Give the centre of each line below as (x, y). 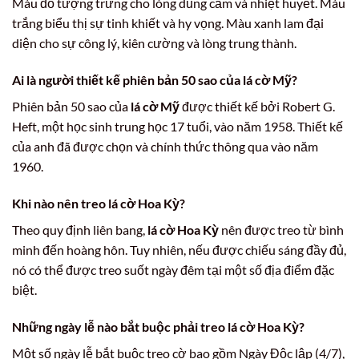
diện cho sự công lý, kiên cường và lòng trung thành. (154, 43)
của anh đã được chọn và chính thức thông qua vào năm (165, 147)
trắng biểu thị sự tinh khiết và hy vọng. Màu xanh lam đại (168, 23)
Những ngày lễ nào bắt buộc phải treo (120, 326)
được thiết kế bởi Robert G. (257, 107)
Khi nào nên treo (60, 203)
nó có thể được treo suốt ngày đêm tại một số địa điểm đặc (173, 269)
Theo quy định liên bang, (80, 229)
